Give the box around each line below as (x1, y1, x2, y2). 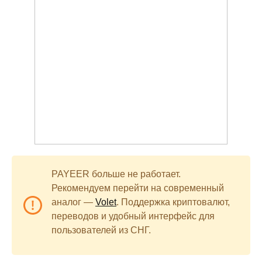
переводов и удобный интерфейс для (51, 211, 215, 221)
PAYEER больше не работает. (51, 168, 181, 179)
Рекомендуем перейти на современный (51, 182, 224, 193)
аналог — (51, 196, 95, 207)
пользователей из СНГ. (51, 225, 151, 235)
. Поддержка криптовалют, (116, 196, 230, 207)
